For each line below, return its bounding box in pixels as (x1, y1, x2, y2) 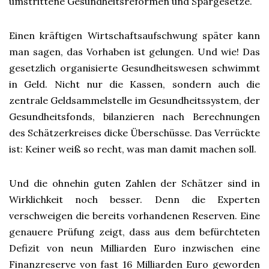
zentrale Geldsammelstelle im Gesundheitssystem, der (9, 94, 260, 106)
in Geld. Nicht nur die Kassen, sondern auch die (9, 78, 260, 90)
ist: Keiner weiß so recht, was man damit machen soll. (9, 143, 256, 155)
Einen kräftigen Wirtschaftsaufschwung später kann (9, 29, 260, 41)
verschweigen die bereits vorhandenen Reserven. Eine (9, 210, 260, 222)
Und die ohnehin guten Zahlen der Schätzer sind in (9, 177, 260, 189)
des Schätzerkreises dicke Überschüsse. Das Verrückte (9, 127, 260, 139)
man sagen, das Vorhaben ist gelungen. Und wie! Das (9, 46, 260, 58)
